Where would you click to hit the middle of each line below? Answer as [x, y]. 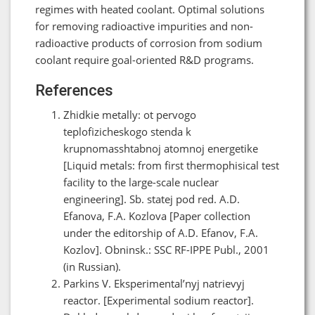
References [74, 90]
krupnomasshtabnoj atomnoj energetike [161, 148]
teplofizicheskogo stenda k [127, 131]
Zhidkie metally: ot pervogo [130, 114]
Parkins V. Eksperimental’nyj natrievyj [154, 283]
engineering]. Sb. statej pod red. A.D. [152, 199]
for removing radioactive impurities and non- [144, 26]
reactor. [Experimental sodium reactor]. [159, 300]
